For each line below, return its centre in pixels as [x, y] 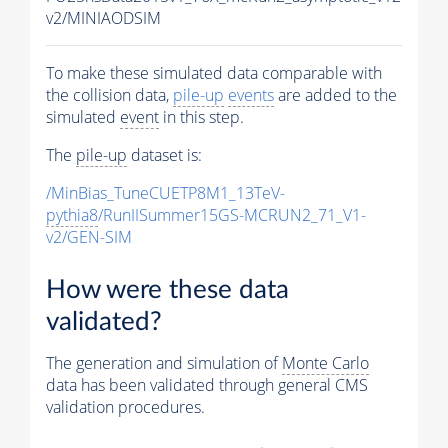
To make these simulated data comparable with [214, 73]
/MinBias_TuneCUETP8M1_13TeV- [165, 193]
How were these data [167, 289]
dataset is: [164, 155]
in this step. [201, 117]
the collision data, [109, 95]
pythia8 [72, 215]
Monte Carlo [325, 362]
